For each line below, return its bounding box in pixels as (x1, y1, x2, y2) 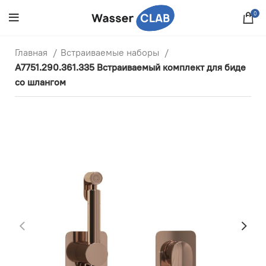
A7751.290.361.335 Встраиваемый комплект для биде (15, 61, 246, 73)
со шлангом (15, 76, 66, 88)
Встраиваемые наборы (61, 46, 161, 58)
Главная (15, 46, 50, 58)
